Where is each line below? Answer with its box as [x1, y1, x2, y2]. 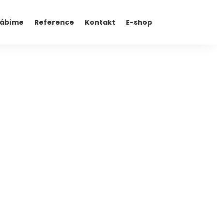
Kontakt [84, 17, 115, 27]
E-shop [125, 17, 152, 27]
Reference [34, 17, 74, 27]
